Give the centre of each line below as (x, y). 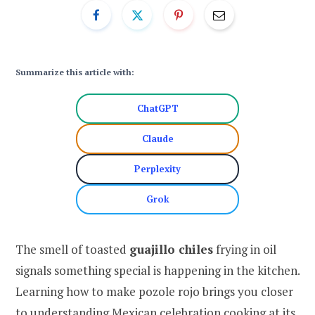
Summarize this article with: (75, 72)
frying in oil (245, 249)
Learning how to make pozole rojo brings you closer (154, 291)
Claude (157, 138)
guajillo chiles (171, 249)
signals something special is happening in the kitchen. (157, 270)
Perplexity (157, 168)
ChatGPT (157, 108)
